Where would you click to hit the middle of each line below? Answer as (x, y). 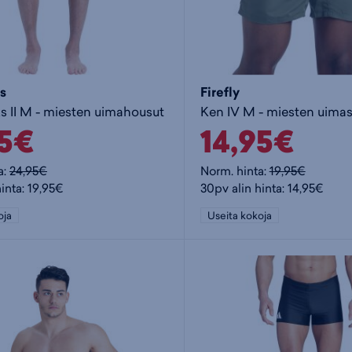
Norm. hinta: (235, 171)
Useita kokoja (239, 216)
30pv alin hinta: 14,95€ (262, 189)
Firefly (220, 92)
